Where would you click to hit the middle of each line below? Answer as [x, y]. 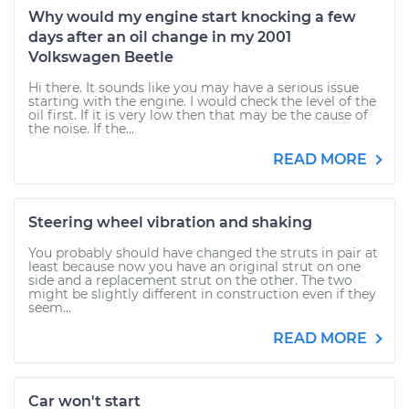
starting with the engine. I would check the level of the [202, 101]
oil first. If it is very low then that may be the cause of [198, 115]
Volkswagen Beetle [101, 57]
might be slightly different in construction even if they [202, 294]
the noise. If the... [81, 129]
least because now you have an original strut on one [194, 267]
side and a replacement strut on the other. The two [190, 280]
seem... [50, 308]
